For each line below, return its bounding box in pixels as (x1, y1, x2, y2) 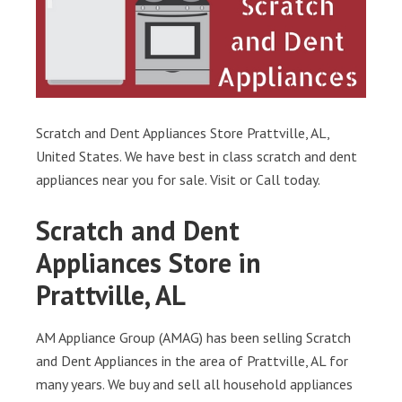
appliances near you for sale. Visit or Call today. (36, 170, 320, 188)
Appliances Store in (36, 245, 261, 280)
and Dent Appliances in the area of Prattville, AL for (36, 352, 348, 370)
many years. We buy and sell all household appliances (36, 375, 353, 393)
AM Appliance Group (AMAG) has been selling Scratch (36, 328, 351, 346)
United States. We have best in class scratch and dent (36, 147, 357, 165)
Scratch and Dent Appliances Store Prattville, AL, (36, 124, 329, 142)
